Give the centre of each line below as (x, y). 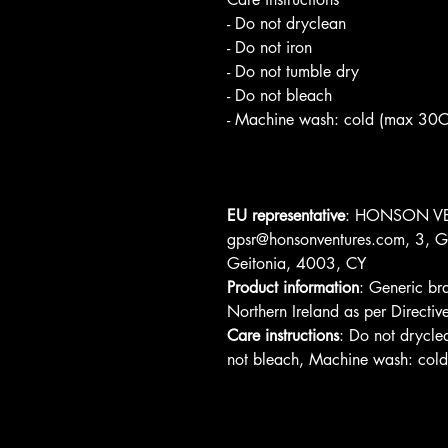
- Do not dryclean (286, 23)
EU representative (286, 215)
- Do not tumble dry (293, 71)
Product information (293, 287)
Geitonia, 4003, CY (296, 263)
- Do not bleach (279, 95)
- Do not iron (269, 47)
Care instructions (283, 335)
